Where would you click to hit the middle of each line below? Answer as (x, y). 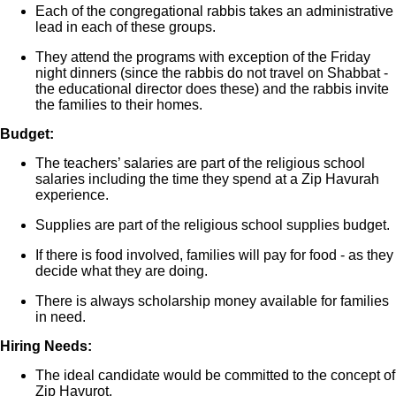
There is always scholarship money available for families (212, 301)
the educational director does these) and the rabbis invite (212, 88)
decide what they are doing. (122, 270)
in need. (61, 316)
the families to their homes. (119, 104)
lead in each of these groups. (126, 27)
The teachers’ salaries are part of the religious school (200, 163)
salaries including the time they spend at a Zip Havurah (207, 179)
